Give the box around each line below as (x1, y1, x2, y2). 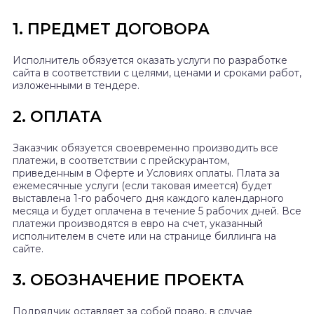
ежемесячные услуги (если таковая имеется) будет (13, 179, 272, 193)
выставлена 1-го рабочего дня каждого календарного (13, 192, 284, 205)
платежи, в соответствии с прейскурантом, (13, 154, 229, 168)
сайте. (13, 243, 43, 256)
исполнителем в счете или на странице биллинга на (13, 230, 276, 243)
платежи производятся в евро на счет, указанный (13, 217, 263, 231)
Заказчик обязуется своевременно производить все (13, 142, 278, 155)
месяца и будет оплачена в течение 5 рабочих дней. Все (13, 205, 301, 218)
